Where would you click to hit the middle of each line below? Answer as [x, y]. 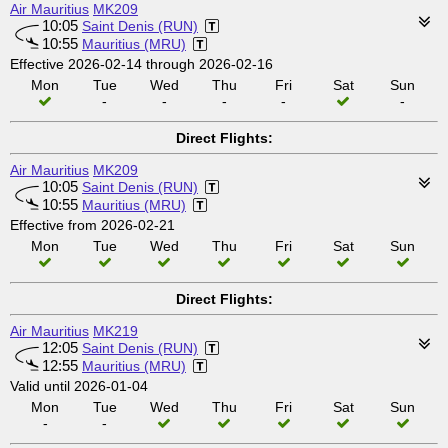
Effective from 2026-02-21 [92, 225]
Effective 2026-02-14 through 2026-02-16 [141, 64]
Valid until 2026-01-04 [79, 386]
